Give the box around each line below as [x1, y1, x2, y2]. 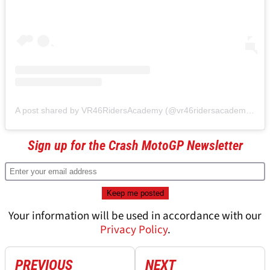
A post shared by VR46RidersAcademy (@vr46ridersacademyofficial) [246, 105, 254, 116]
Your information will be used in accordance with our [8, 208, 262, 225]
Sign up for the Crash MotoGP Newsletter [27, 138, 243, 154]
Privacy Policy [99, 222, 168, 239]
